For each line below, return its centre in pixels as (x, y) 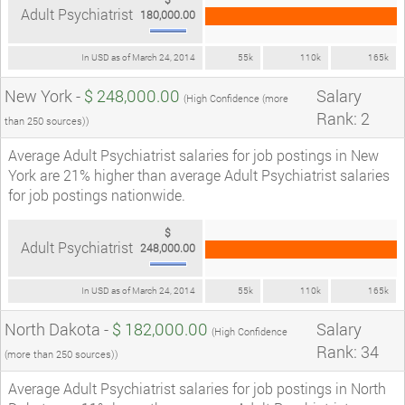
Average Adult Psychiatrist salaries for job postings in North (197, 388)
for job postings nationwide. (97, 194)
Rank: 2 (343, 118)
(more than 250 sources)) (61, 353)
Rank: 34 (348, 351)
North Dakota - (58, 329)
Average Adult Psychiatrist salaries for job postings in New (193, 155)
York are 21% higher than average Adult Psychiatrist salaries (199, 174)
